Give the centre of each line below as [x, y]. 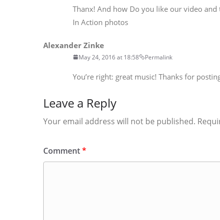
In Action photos [100, 22]
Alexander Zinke [74, 45]
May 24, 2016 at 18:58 [109, 57]
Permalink [159, 57]
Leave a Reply [80, 103]
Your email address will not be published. [119, 121]
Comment [63, 151]
